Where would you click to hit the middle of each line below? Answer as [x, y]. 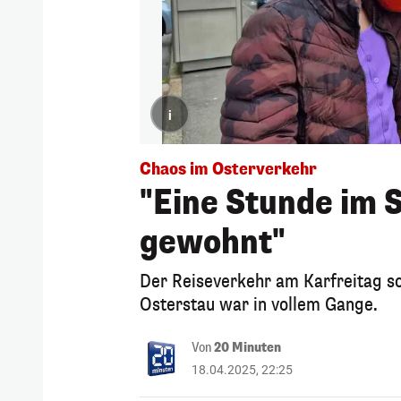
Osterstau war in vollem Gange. [259, 304]
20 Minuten [247, 347]
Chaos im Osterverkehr [228, 169]
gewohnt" [213, 242]
